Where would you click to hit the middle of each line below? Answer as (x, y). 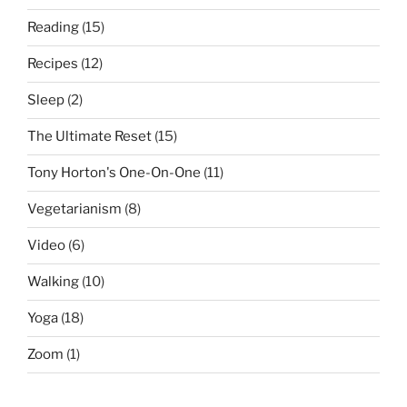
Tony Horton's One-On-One (114, 173)
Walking (53, 282)
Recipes (53, 64)
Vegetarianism (74, 209)
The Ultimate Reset (89, 137)
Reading (53, 28)
